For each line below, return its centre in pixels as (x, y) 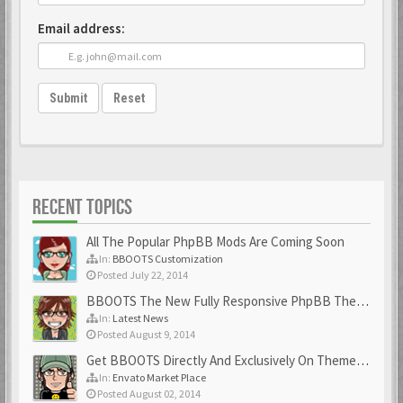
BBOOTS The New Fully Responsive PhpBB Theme (221, 301)
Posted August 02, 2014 (148, 394)
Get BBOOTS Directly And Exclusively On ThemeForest (221, 360)
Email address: (81, 28)
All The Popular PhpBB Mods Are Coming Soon (215, 242)
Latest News (140, 318)
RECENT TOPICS (82, 207)
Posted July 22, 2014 (142, 275)
